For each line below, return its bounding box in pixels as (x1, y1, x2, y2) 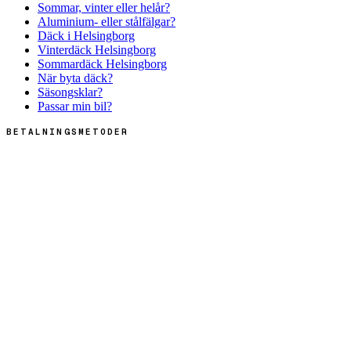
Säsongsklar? (38, 85, 103, 99)
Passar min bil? (38, 100, 112, 113)
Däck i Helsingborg (38, 29, 135, 42)
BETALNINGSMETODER (6, 126, 129, 137)
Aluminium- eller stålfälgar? (38, 15, 175, 28)
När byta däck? (38, 71, 113, 85)
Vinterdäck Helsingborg (38, 43, 156, 56)
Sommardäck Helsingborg (38, 57, 167, 71)
